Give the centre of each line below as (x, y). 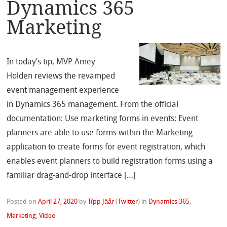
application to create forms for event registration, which (106, 147)
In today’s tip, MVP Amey (51, 62)
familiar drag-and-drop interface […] (71, 176)
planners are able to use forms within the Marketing (100, 133)
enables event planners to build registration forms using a (110, 161)
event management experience (63, 90)
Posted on (23, 202)
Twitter (128, 202)
